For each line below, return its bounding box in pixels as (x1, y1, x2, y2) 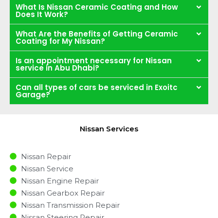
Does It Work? (16, 9, 68, 19)
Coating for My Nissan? (16, 36, 105, 46)
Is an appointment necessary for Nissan (16, 55, 172, 66)
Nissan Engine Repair (20, 176, 99, 185)
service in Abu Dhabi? (16, 62, 99, 73)
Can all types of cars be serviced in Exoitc (16, 82, 178, 92)
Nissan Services (80, 124, 138, 133)
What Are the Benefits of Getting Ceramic (16, 28, 178, 39)
